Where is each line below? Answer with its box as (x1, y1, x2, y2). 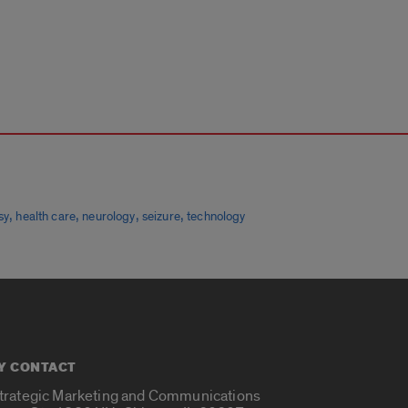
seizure (141, 209, 180, 225)
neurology (82, 209, 136, 225)
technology (187, 209, 246, 225)
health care (15, 209, 76, 225)
